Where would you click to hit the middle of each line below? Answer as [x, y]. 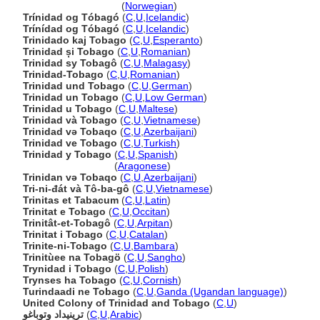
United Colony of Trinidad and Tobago [116, 303]
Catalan [147, 234]
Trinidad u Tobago [67, 109]
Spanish [156, 154]
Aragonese [142, 166]
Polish [151, 269]
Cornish [160, 280]
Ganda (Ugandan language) [220, 291]
